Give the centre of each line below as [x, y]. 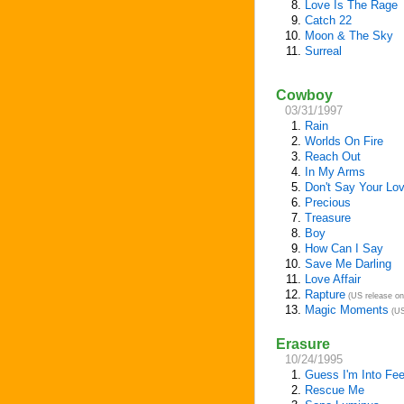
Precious [328, 202]
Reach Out [333, 156]
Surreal [323, 51]
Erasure [303, 344]
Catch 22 [328, 20]
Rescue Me [335, 390]
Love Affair [333, 279]
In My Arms [335, 172]
